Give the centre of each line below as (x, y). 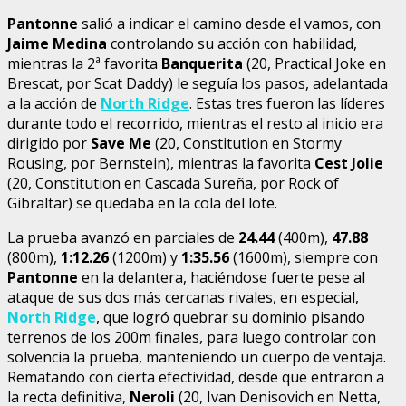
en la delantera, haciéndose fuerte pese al (223, 277)
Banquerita (202, 63)
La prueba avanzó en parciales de (123, 237)
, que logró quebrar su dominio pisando (231, 317)
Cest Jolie (349, 163)
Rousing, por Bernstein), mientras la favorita (161, 163)
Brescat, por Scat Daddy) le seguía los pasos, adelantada (198, 83)
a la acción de (54, 103)
